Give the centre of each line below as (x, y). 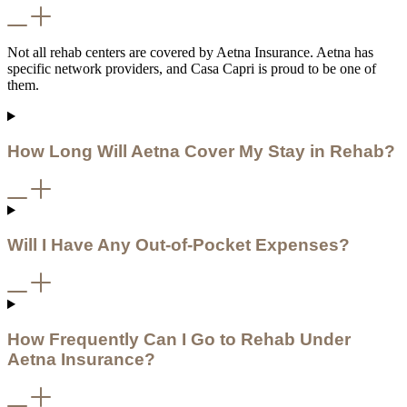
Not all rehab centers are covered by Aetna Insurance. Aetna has (190, 53)
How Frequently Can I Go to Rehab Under (179, 339)
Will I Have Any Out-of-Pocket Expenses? (179, 245)
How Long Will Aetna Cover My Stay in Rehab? (201, 151)
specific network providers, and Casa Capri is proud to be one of (192, 69)
